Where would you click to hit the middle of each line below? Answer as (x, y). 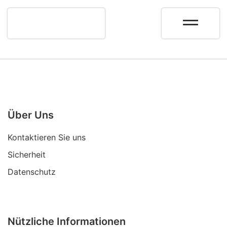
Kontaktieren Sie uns (47, 137)
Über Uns (31, 115)
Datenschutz (32, 172)
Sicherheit (27, 155)
